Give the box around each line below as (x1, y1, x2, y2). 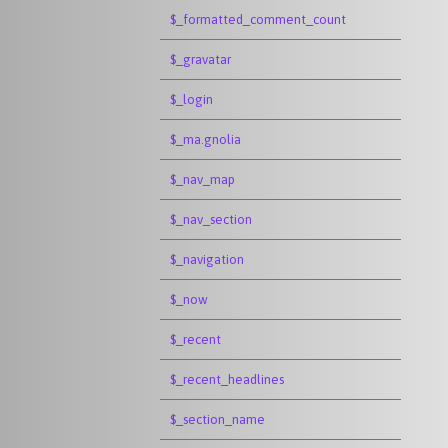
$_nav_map (170, 172, 235, 187)
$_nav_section (170, 212, 252, 227)
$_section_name (170, 412, 265, 427)
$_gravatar (170, 52, 231, 67)
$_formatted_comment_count (170, 12, 346, 27)
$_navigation (170, 252, 244, 267)
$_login (170, 92, 213, 107)
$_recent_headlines (170, 372, 284, 387)
